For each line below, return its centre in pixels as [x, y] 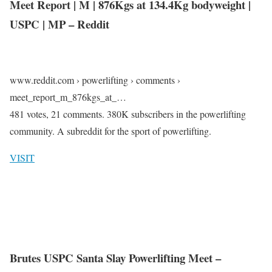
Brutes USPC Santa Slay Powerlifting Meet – [115, 257]
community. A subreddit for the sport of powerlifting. [110, 131]
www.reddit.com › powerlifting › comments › [95, 80]
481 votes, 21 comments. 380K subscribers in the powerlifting [128, 114]
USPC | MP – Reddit [59, 24]
